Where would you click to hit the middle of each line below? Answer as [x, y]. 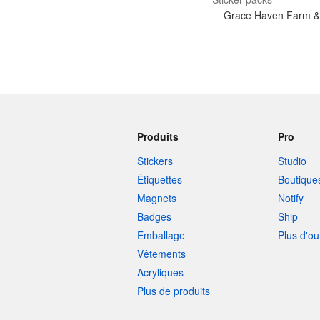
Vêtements [161, 254]
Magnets [157, 198]
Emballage [161, 235]
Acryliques [160, 272]
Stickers [155, 161]
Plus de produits [174, 291]
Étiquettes [160, 179]
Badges [154, 216]
